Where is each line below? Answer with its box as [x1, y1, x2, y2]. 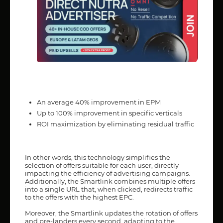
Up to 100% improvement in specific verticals [37, 109, 182, 117]
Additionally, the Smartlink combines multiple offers [25, 177, 195, 185]
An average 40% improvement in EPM [37, 98, 161, 106]
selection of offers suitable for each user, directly [25, 161, 179, 169]
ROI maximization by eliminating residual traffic [37, 119, 194, 128]
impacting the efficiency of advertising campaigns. [25, 169, 190, 177]
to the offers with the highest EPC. [25, 193, 134, 201]
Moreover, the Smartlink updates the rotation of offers [25, 209, 198, 217]
